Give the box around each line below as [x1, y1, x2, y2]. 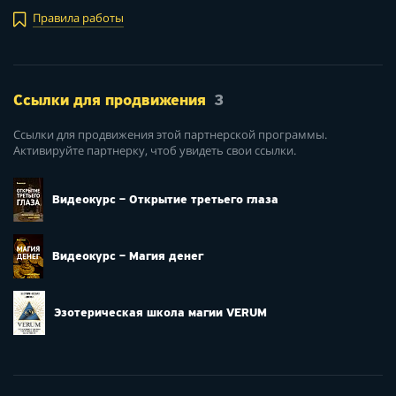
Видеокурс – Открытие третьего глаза [52, 194, 278, 208]
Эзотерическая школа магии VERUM [54, 307, 267, 321]
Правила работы [33, 11, 124, 27]
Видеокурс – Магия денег [52, 250, 203, 264]
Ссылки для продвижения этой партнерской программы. [13, 126, 327, 142]
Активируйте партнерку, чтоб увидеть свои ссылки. [13, 142, 296, 158]
